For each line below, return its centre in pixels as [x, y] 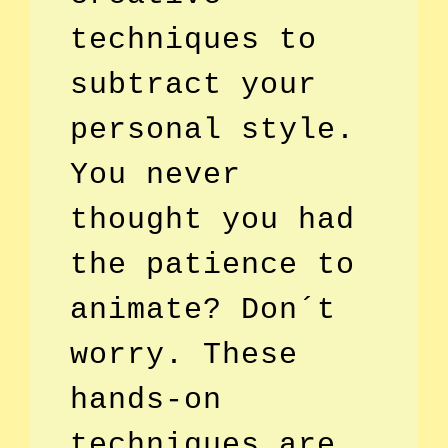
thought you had [212, 219]
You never [155, 174]
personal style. [212, 129]
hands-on [146, 399]
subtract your [193, 84]
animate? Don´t [203, 309]
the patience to [212, 264]
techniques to [193, 39]
